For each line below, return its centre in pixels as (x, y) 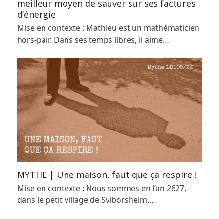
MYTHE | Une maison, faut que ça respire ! (107, 174)
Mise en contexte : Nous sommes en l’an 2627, (101, 188)
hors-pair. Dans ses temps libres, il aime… (93, 39)
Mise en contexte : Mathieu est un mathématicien (108, 28)
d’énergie (36, 14)
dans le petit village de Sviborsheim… (85, 200)
